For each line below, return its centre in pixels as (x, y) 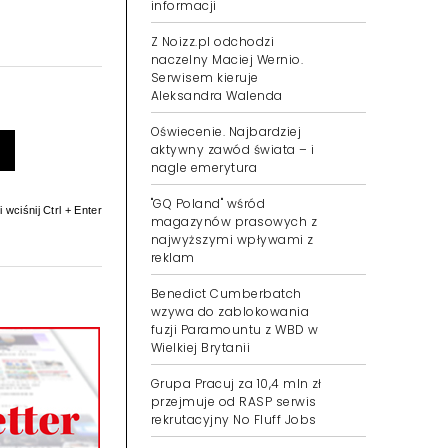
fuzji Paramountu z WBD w (235, 329)
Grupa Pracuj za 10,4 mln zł (236, 383)
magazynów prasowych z (234, 221)
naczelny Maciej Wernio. (227, 59)
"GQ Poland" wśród (208, 203)
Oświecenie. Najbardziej (226, 131)
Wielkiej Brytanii (201, 347)
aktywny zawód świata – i (233, 149)
